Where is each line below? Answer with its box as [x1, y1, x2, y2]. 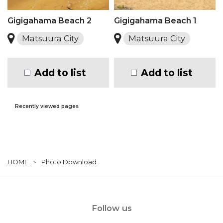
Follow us [91, 203, 132, 213]
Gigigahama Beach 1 [114, 16, 197, 25]
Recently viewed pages [15, 103, 79, 110]
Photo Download [41, 158, 97, 166]
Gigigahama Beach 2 [7, 16, 92, 25]
